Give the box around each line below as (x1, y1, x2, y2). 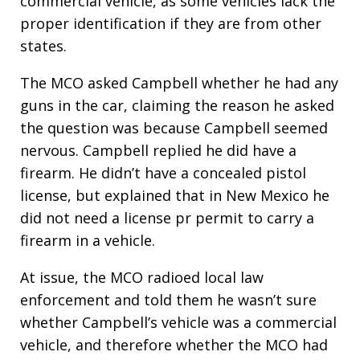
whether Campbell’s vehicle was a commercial (20, 313, 337, 332)
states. (20, 36, 67, 55)
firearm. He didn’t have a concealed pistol (20, 163, 306, 182)
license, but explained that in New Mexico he (20, 186, 329, 205)
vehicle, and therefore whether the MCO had (20, 335, 328, 354)
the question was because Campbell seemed (20, 118, 328, 137)
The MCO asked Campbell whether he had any (20, 73, 338, 92)
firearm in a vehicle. (20, 231, 155, 250)
